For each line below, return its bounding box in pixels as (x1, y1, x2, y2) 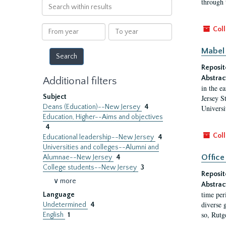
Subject (43, 93, 67, 101)
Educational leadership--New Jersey (43, 133, 155, 141)
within (41, 9, 62, 17)
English (43, 211, 65, 219)
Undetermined (43, 201, 88, 209)
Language (43, 191, 75, 199)
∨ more (53, 177, 76, 185)
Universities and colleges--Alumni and (43, 143, 159, 151)
